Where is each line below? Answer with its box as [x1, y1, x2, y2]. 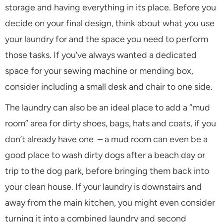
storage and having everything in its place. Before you [5, 2, 216, 13]
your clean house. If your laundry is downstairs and [5, 181, 202, 193]
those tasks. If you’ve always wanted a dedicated [5, 50, 197, 61]
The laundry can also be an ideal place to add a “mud [5, 102, 210, 113]
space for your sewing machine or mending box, [5, 65, 193, 77]
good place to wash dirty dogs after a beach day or [5, 150, 205, 161]
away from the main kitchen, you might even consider [5, 197, 215, 209]
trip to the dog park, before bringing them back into [5, 166, 209, 177]
